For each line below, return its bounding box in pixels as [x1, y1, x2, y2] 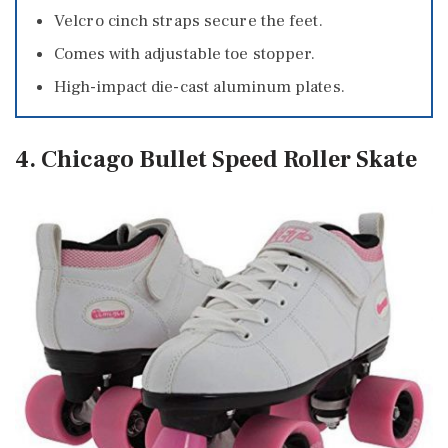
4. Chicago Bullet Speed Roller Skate [15, 144, 417, 175]
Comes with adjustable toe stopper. [54, 42, 316, 65]
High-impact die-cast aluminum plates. [54, 75, 345, 98]
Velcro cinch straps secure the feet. [54, 9, 323, 32]
